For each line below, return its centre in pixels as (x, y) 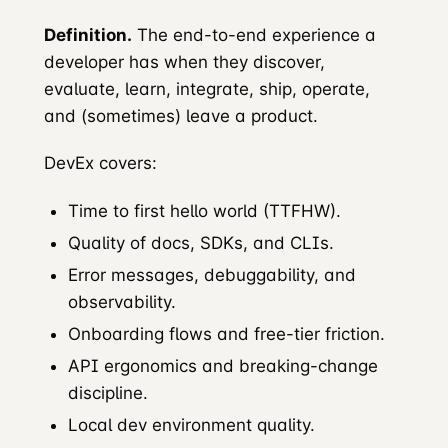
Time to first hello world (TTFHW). (204, 210)
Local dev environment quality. (191, 425)
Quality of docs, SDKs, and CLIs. (201, 242)
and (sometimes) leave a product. (181, 116)
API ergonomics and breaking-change (223, 366)
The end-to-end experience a (254, 35)
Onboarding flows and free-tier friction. (226, 334)
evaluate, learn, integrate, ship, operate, (207, 89)
